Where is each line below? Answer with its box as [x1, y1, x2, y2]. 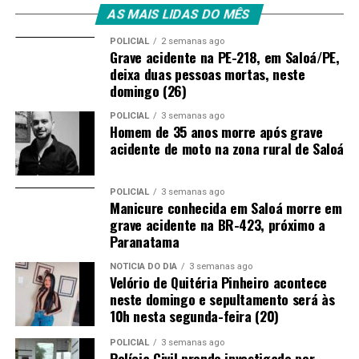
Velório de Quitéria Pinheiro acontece [109, 272, 327, 293]
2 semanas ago [160, 36, 224, 47]
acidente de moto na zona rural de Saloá [109, 138, 345, 159]
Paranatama [109, 231, 179, 252]
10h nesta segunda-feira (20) [109, 305, 280, 327]
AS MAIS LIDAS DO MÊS [107, 6, 253, 22]
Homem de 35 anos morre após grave [109, 121, 323, 143]
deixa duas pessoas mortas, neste [109, 63, 305, 85]
